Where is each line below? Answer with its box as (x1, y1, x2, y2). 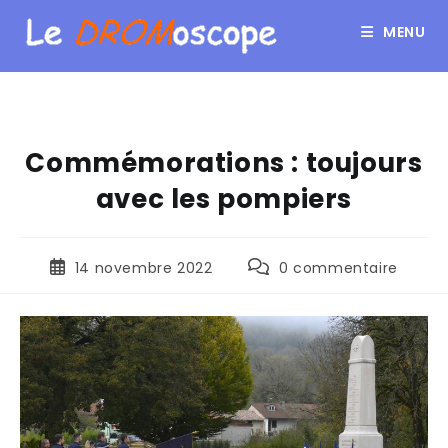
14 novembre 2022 (74, 257, 213, 278)
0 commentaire (279, 257, 398, 278)
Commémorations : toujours (25, 144, 423, 181)
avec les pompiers (95, 180, 353, 217)
